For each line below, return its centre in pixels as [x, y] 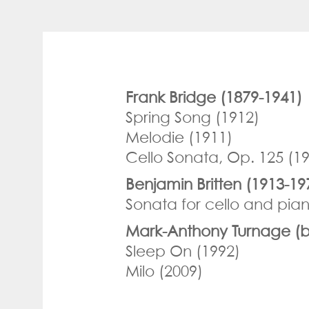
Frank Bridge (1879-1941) [214, 97]
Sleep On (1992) [183, 251]
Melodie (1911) [179, 137]
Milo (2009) [164, 271]
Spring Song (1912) [192, 117]
